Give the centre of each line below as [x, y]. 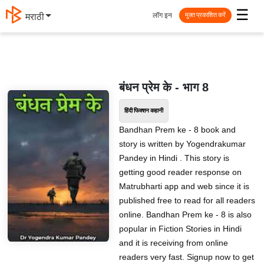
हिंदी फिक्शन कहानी [143, 111]
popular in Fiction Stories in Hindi [180, 229]
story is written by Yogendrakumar [182, 144]
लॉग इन [162, 15]
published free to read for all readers [187, 200]
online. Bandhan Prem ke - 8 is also [185, 214]
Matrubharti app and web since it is [184, 186]
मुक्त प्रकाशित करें [205, 15]
